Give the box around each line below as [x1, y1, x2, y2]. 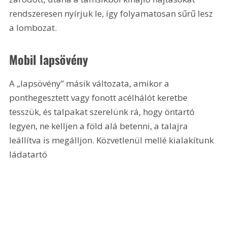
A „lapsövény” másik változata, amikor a [9, 78, 172, 90]
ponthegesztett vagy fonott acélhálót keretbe [9, 92, 190, 104]
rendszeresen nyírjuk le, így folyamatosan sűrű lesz [9, 8, 215, 20]
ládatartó [9, 148, 50, 161]
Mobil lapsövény [9, 50, 89, 69]
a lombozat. [9, 22, 57, 34]
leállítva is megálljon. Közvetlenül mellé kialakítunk [9, 134, 216, 146]
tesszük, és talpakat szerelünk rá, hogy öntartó [9, 106, 197, 118]
